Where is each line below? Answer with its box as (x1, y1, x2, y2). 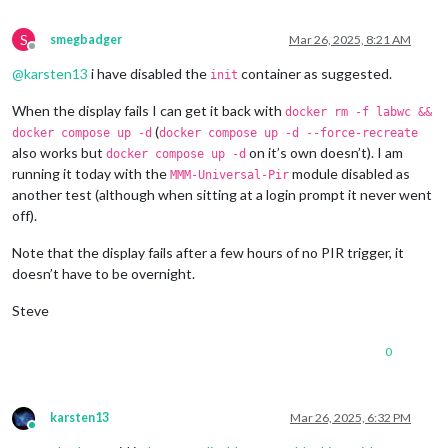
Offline (31, 45, 69, 61)
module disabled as (289, 164, 410, 182)
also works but (12, 143, 106, 161)
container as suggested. (238, 64, 392, 82)
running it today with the (12, 164, 170, 182)
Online (31, 424, 68, 440)
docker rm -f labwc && (285, 104, 432, 119)
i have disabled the (88, 64, 210, 82)
